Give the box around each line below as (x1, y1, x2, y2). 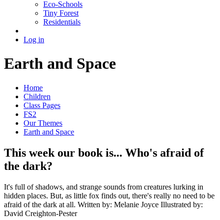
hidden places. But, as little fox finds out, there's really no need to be (4, 191, 215, 200)
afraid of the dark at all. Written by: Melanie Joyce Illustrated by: (4, 200, 203, 209)
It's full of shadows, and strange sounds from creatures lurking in (4, 182, 203, 191)
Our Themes (24, 118, 62, 127)
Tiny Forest (43, 8, 79, 17)
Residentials (43, 17, 81, 26)
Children (24, 92, 51, 101)
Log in (24, 35, 44, 44)
